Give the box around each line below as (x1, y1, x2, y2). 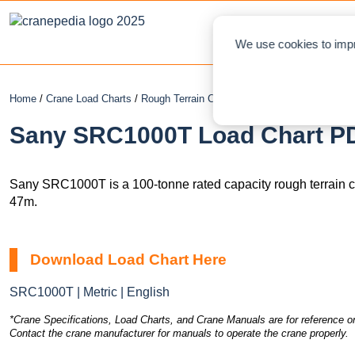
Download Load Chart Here (30, 250, 227, 268)
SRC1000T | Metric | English (10, 284, 170, 299)
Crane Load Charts (46, 93, 132, 105)
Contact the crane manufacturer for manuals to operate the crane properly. (10, 326, 349, 339)
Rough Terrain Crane (141, 93, 235, 105)
